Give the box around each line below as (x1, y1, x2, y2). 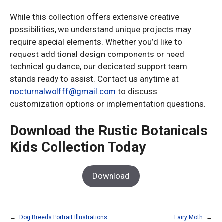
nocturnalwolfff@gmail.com (10, 86, 116, 96)
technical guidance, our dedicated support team (10, 61, 187, 71)
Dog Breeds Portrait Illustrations (19, 214, 107, 221)
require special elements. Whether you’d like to (10, 36, 182, 47)
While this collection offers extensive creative (10, 11, 179, 22)
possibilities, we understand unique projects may (10, 24, 191, 34)
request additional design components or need (10, 49, 184, 59)
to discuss (116, 86, 157, 96)
